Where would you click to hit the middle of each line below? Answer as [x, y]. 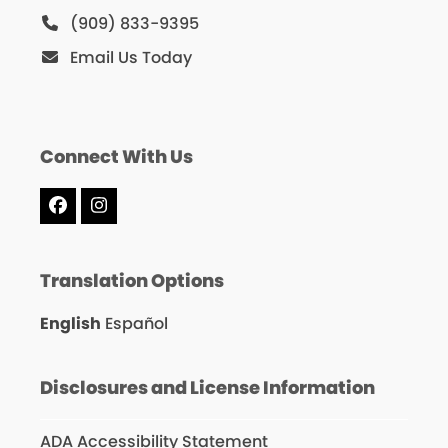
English [70, 323]
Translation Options [131, 280]
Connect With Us [116, 156]
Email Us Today [130, 57]
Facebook [100, 213]
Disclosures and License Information [207, 387]
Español [136, 323]
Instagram [145, 213]
